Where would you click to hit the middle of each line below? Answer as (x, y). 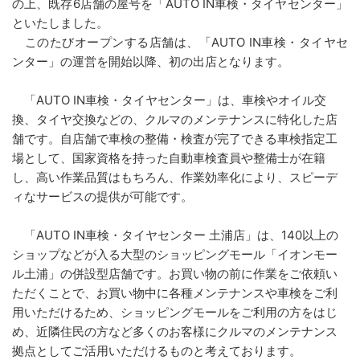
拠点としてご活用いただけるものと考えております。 (157, 350)
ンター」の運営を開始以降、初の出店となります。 (151, 61)
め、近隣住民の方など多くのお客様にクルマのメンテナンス (175, 331)
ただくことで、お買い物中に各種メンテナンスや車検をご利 (175, 292)
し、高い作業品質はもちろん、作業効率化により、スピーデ (175, 177)
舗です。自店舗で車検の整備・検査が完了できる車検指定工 (175, 138)
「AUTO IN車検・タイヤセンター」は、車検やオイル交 (169, 100)
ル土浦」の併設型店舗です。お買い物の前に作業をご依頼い (175, 273)
